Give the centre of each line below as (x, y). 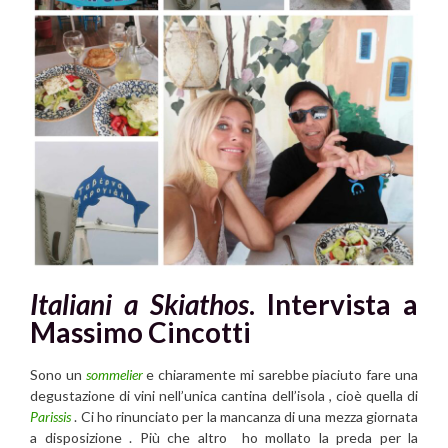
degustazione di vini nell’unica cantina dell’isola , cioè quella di (224, 395)
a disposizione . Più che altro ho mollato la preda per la (224, 437)
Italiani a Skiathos (139, 303)
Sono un (58, 374)
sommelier (114, 374)
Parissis (50, 416)
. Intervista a (333, 303)
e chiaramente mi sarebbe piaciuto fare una (282, 374)
